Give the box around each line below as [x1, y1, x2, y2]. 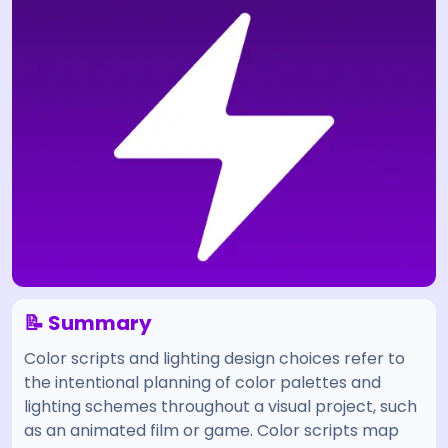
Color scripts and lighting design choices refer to [24, 347, 405, 370]
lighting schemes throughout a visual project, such [24, 395, 417, 418]
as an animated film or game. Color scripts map [24, 419, 399, 442]
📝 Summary [24, 309, 152, 337]
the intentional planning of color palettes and [24, 371, 381, 394]
